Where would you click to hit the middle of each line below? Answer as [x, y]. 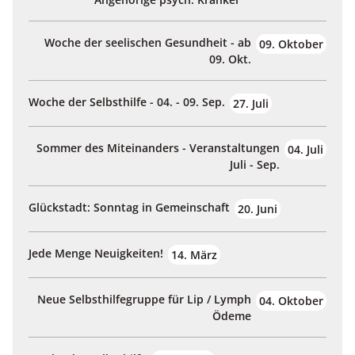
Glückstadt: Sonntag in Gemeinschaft [129, 208]
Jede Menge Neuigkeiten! [96, 254]
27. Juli [251, 104]
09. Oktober [291, 44]
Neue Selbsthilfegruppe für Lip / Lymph [144, 300]
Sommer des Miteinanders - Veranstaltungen [158, 148]
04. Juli [305, 150]
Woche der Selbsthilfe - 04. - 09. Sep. [127, 102]
